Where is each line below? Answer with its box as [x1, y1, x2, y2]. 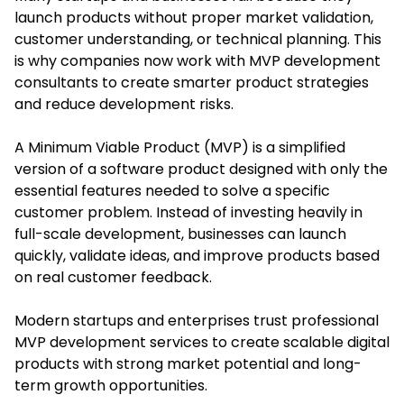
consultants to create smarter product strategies [14, 71, 369, 93]
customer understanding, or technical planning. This [14, 28, 381, 50]
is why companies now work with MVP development [14, 50, 381, 71]
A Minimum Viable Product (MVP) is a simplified [14, 136, 345, 158]
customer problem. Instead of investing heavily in [14, 201, 363, 223]
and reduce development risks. [14, 93, 234, 115]
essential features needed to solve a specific [14, 179, 330, 201]
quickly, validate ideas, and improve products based [14, 244, 380, 266]
